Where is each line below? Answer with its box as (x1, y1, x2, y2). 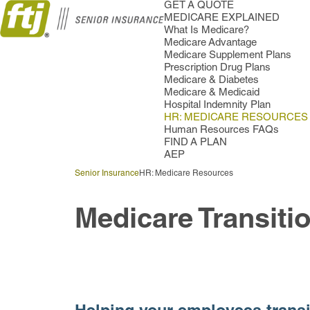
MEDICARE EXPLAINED (163, 13, 280, 24)
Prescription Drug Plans (163, 63, 271, 73)
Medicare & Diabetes (163, 75, 259, 86)
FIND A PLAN (163, 138, 227, 148)
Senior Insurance (75, 170, 140, 178)
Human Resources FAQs (163, 125, 279, 136)
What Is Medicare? (163, 26, 249, 36)
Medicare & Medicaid (163, 88, 259, 98)
